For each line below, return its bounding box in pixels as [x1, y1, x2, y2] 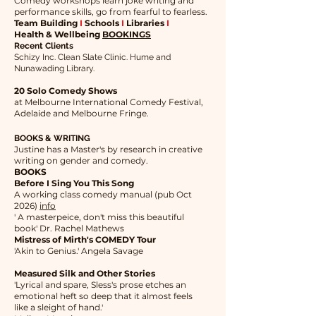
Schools [83, 18, 121, 28]
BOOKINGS [102, 29, 151, 39]
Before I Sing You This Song [14, 178, 134, 188]
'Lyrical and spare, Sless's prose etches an [14, 279, 186, 290]
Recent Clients [14, 41, 73, 51]
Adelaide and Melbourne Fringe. [14, 108, 149, 119]
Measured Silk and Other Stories [14, 268, 157, 279]
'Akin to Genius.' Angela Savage [14, 245, 143, 256]
